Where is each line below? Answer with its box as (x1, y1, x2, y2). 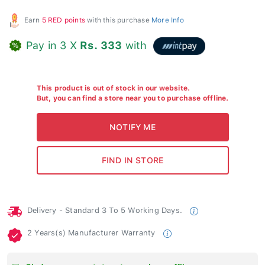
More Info (151, 13, 184, 22)
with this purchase (85, 13, 152, 22)
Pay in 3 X (26, 36, 80, 49)
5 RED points (41, 13, 86, 22)
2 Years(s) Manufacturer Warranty (27, 225, 158, 235)
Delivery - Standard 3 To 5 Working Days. (27, 203, 185, 212)
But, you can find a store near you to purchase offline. (36, 91, 229, 100)
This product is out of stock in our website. (36, 81, 190, 90)
